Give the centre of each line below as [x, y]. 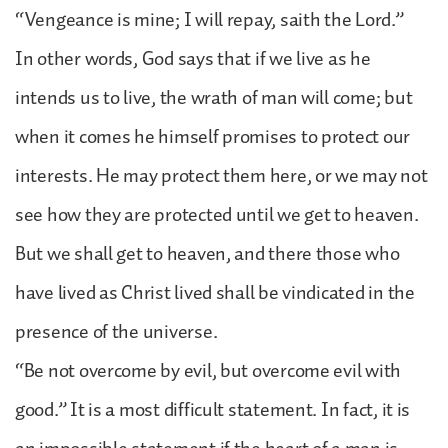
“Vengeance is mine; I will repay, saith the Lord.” [209, 19]
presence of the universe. [116, 331]
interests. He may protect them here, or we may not [221, 175]
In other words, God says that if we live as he [193, 58]
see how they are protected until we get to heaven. [217, 214]
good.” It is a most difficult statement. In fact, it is [213, 409]
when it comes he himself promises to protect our [213, 136]
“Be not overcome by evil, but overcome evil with [208, 370]
